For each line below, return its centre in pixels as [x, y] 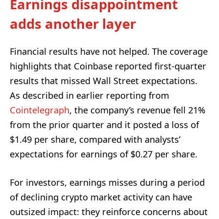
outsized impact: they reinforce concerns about [109, 211]
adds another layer [73, 24]
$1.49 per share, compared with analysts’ [95, 139]
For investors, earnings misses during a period [107, 182]
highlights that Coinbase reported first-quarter [108, 66]
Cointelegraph [40, 110]
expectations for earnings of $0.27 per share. [104, 154]
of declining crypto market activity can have [101, 197]
